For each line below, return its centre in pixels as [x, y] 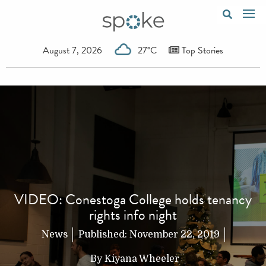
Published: [104, 235]
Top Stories [201, 50]
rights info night [133, 215]
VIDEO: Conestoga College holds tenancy [133, 200]
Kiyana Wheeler [142, 259]
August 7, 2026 [72, 50]
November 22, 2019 [174, 235]
